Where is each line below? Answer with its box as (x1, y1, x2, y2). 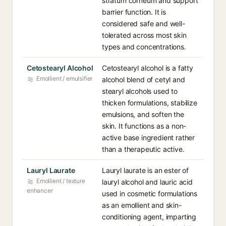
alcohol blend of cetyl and (102, 75, 185, 84)
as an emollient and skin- (102, 201, 182, 209)
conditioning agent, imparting (102, 212, 197, 221)
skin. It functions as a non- (102, 122, 187, 130)
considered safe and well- (102, 19, 185, 28)
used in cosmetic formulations (102, 189, 198, 198)
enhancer (27, 187, 53, 194)
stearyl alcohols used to (102, 87, 178, 95)
